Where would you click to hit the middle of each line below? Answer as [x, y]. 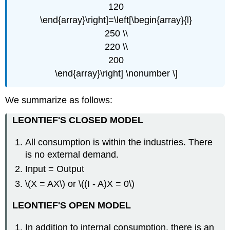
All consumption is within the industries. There [119, 142]
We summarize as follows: [59, 100]
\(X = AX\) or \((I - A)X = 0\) [80, 184]
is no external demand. [72, 154]
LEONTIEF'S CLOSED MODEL [78, 120]
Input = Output [55, 169]
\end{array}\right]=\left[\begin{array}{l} [116, 20]
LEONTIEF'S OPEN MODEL [72, 206]
